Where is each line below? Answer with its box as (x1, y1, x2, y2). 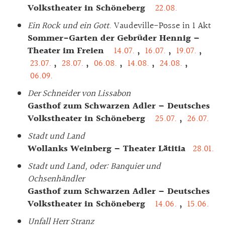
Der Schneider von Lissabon (28, 86, 131, 101)
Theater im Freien (28, 43, 111, 58)
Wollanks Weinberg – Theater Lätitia (28, 141, 190, 156)
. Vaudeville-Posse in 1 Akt (109, 18, 211, 33)
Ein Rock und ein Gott (28, 18, 109, 33)
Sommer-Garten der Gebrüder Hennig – (28, 31, 200, 46)
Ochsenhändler (28, 171, 84, 186)
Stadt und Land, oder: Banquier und (28, 159, 161, 174)
